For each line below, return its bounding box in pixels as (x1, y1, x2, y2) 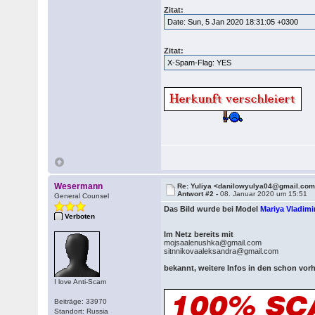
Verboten (65, 212, 96, 220)
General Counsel (54, 192, 110, 200)
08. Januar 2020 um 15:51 (220, 190, 308, 198)
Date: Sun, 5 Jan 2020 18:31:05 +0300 (167, 18, 299, 26)
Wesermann (54, 181, 103, 191)
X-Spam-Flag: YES (167, 58, 232, 67)
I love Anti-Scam (54, 278, 107, 285)
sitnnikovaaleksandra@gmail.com (164, 247, 279, 255)
